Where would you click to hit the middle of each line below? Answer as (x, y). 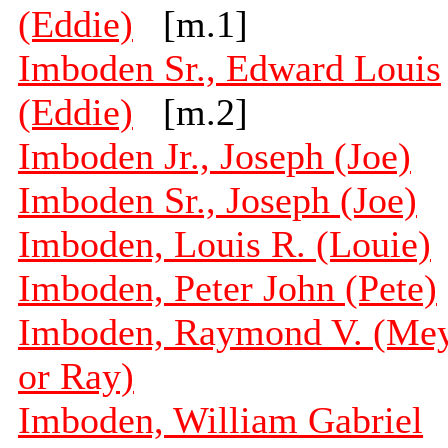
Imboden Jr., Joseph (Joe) (214, 156)
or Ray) (76, 376)
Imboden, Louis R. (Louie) (224, 244)
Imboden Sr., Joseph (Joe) (217, 200)
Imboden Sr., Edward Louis (229, 68)
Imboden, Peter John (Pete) (227, 288)
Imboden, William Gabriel (220, 420)
